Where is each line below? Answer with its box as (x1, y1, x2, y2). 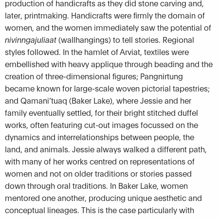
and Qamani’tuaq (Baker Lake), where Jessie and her (5, 95, 191, 106)
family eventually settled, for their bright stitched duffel (5, 107, 198, 118)
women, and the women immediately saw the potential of (5, 22, 211, 33)
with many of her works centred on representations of (5, 156, 195, 166)
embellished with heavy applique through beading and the (5, 58, 213, 69)
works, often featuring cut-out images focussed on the (5, 119, 198, 130)
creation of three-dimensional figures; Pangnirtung (5, 71, 183, 81)
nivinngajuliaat (5, 34, 58, 45)
